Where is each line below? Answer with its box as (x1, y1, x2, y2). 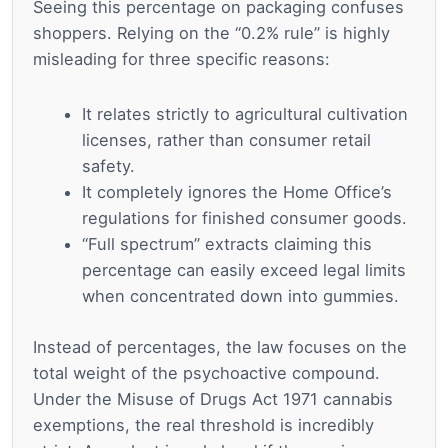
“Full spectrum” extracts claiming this (82, 234, 373, 255)
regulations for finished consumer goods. (82, 208, 408, 229)
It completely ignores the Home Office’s (82, 182, 393, 203)
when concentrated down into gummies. (82, 286, 400, 307)
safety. (82, 156, 136, 177)
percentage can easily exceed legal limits (82, 260, 407, 281)
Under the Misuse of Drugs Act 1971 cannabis (33, 388, 393, 409)
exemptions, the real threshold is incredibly (33, 414, 374, 435)
